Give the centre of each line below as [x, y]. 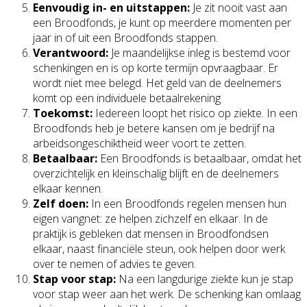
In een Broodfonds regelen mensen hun [187, 204]
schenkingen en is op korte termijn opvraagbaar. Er [156, 68]
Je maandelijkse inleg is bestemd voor [199, 53]
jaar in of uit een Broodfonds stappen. [125, 38]
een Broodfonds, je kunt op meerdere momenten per [162, 23]
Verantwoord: [71, 53]
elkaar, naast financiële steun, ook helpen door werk [159, 249]
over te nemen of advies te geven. [114, 264]
